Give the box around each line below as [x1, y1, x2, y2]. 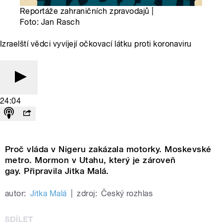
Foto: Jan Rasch [20, 17, 80, 27]
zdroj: [77, 189, 98, 199]
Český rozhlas [101, 189, 153, 199]
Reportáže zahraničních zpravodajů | [20, 6, 154, 16]
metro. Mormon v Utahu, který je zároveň [5, 155, 176, 166]
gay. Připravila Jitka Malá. [5, 166, 109, 176]
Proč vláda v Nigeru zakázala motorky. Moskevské [5, 144, 212, 155]
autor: [5, 189, 26, 199]
